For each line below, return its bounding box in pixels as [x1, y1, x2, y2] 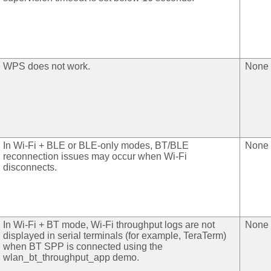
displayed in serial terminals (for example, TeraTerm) [3, 230, 226, 241]
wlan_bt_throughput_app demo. [3, 252, 139, 263]
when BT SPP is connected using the [3, 241, 163, 252]
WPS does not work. [3, 61, 90, 72]
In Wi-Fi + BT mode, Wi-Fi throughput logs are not [3, 220, 215, 230]
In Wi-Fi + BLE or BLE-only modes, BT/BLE [3, 140, 189, 151]
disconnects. [3, 162, 57, 173]
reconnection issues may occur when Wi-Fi [3, 151, 187, 162]
